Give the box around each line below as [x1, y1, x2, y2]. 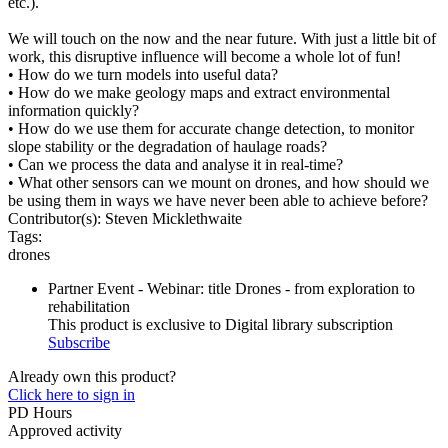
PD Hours [8, 404, 72, 422]
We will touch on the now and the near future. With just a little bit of [8, 30, 436, 48]
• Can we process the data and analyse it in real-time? [8, 156, 343, 174]
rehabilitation [48, 298, 130, 316]
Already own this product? [8, 368, 176, 386]
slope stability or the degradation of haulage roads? [8, 138, 327, 156]
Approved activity [8, 422, 122, 440]
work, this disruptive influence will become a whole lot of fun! [8, 48, 401, 66]
